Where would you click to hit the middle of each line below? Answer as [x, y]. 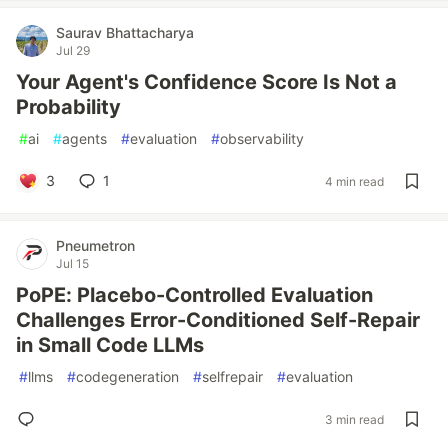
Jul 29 [73, 50]
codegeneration [127, 376]
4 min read [354, 181]
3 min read [354, 419]
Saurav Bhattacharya [125, 32]
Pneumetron [95, 245]
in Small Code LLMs [110, 345]
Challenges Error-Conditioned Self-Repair [218, 320]
